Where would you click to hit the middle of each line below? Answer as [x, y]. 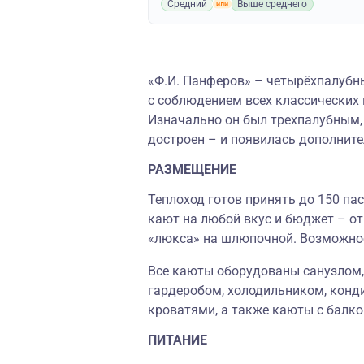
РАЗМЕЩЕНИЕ [192, 169]
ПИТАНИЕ [178, 340]
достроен [178, 139]
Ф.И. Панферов [199, 81]
